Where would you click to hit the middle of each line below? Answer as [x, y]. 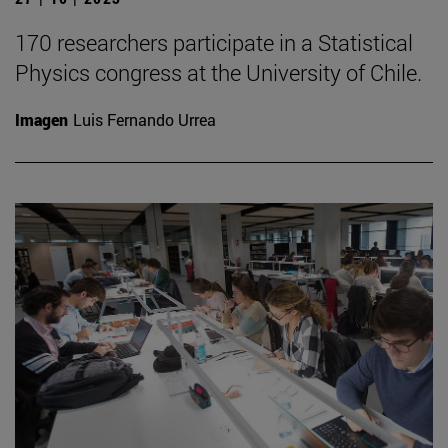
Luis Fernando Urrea [144, 119]
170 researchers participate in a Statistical [214, 42]
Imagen [41, 119]
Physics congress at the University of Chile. [218, 72]
